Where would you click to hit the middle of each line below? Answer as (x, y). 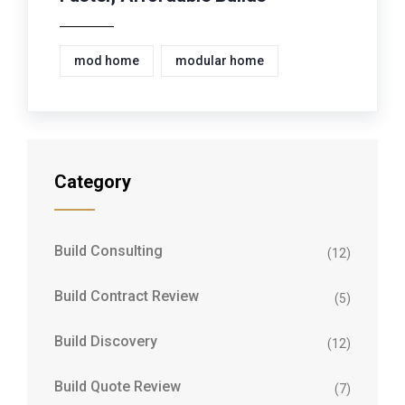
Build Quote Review (118, 387)
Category (93, 182)
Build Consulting (108, 251)
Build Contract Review (127, 297)
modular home (220, 61)
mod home (107, 61)
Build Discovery (106, 342)
